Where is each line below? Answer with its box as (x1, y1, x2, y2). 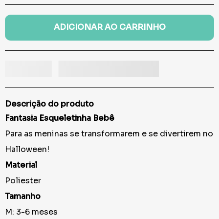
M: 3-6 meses (5, 207, 58, 218)
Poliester (5, 175, 41, 186)
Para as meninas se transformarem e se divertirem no (5, 129, 213, 139)
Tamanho (5, 191, 41, 202)
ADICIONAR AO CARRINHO (53, 22, 166, 33)
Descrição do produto (5, 99, 94, 109)
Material (5, 160, 37, 171)
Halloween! (5, 144, 49, 155)
